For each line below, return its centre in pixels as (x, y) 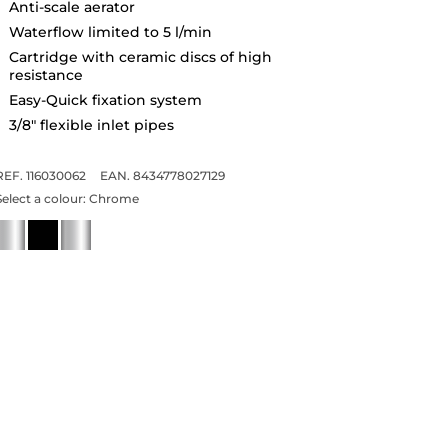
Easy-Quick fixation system (105, 99)
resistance (45, 74)
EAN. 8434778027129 (162, 175)
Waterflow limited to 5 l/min (110, 31)
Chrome (113, 198)
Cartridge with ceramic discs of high (140, 56)
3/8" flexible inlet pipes (91, 124)
